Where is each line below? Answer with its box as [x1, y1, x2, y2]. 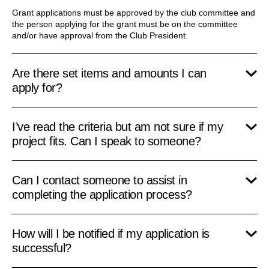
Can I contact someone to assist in [12, 173, 187, 187]
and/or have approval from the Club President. [12, 30, 188, 40]
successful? [12, 241, 71, 255]
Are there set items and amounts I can [12, 66, 207, 80]
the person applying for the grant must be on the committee [12, 19, 238, 29]
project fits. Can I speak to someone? [12, 134, 201, 148]
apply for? [12, 80, 62, 94]
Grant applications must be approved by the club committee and [12, 7, 255, 17]
